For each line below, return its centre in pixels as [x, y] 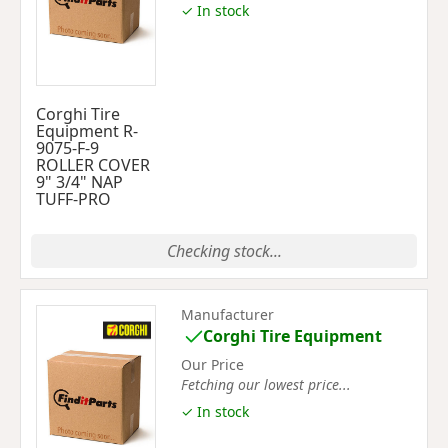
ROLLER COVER [93, 165]
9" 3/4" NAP [79, 182]
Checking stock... [224, 251]
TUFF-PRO [73, 199]
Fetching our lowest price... [266, 384]
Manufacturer [227, 314]
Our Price [212, 364]
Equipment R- [87, 131]
